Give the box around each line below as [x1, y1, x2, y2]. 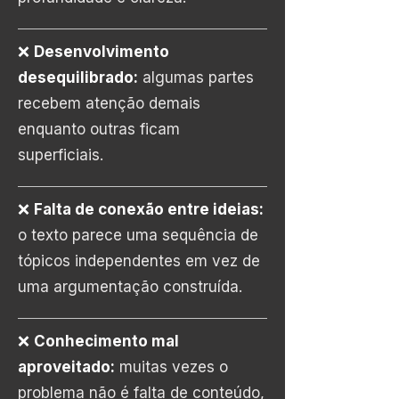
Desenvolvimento [34, 43, 169, 61]
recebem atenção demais [18, 94, 200, 112]
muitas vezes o [119, 358, 228, 376]
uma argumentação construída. [18, 278, 242, 296]
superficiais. [18, 146, 103, 164]
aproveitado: [18, 358, 115, 376]
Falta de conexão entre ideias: [34, 200, 264, 218]
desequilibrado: [18, 69, 138, 86]
